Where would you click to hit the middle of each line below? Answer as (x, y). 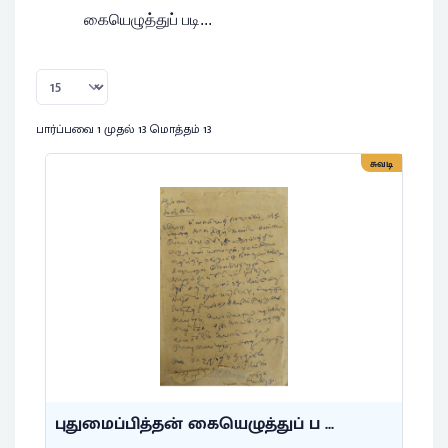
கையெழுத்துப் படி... (150, 19)
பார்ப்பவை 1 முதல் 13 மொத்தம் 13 (124, 128)
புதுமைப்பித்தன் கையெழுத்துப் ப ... (194, 423)
